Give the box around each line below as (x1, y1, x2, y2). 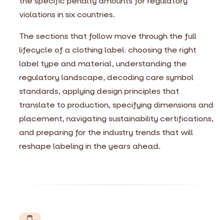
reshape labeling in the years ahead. (19, 140, 161, 151)
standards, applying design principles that (19, 85, 179, 96)
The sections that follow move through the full (19, 30, 196, 41)
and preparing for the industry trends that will (19, 127, 193, 137)
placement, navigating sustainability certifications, (19, 113, 214, 124)
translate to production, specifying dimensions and (19, 99, 214, 110)
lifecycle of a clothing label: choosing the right (19, 44, 196, 55)
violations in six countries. (19, 9, 115, 20)
